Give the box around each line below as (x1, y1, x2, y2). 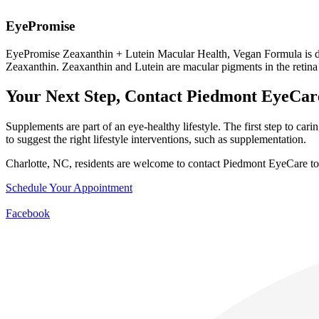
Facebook (6, 207, 50, 220)
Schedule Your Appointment (6, 182, 132, 194)
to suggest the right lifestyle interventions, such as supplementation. (6, 133, 306, 146)
